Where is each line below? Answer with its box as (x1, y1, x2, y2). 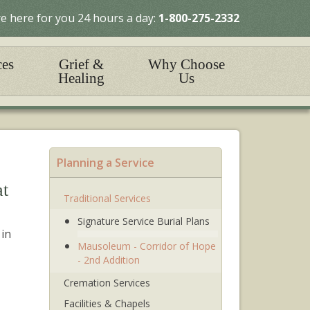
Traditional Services (64, 192, 151, 205)
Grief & (59, 56, 104, 73)
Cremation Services (64, 276, 150, 289)
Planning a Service (57, 155, 154, 170)
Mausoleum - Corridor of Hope (77, 239, 216, 253)
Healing (58, 70, 105, 86)
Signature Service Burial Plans (77, 215, 210, 228)
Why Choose (148, 56, 226, 73)
